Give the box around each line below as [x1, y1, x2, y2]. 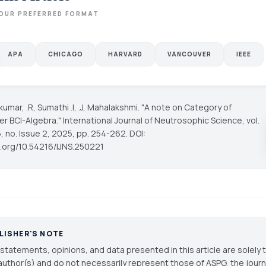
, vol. [242, 114, 259, 126]
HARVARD [107, 49, 142, 58]
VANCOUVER [167, 49, 211, 58]
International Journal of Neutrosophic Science [62, 114, 242, 126]
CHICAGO [47, 49, 83, 58]
